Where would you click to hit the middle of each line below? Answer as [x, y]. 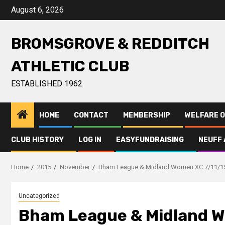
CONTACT [91, 115]
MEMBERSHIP [147, 115]
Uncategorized [39, 196]
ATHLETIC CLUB [70, 66]
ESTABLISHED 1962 [47, 84]
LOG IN [90, 140]
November [75, 167]
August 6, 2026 [37, 10]
